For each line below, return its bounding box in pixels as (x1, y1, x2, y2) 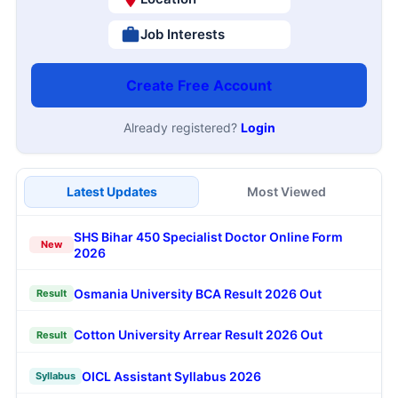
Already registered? (123, 119, 241, 135)
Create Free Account (126, 76, 272, 94)
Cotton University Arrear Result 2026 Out (74, 327, 322, 343)
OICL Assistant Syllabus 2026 (82, 368, 261, 384)
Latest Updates (66, 183, 157, 199)
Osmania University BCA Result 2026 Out (74, 285, 322, 301)
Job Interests (139, 25, 225, 43)
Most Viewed (247, 183, 326, 199)
